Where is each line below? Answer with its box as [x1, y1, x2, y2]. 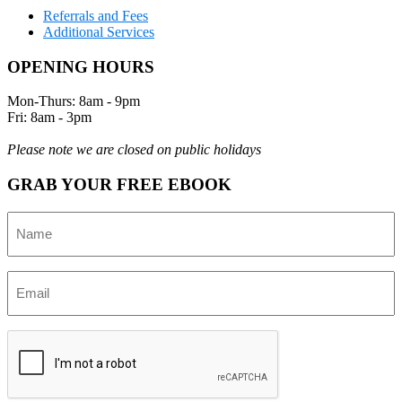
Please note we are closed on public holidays [7, 142, 261, 158]
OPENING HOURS [7, 57, 154, 76]
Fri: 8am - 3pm [7, 109, 92, 126]
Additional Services [43, 23, 154, 39]
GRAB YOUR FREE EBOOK [7, 174, 232, 194]
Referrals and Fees [43, 7, 148, 23]
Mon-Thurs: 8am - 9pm [7, 93, 140, 109]
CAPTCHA [6, 328, 79, 345]
